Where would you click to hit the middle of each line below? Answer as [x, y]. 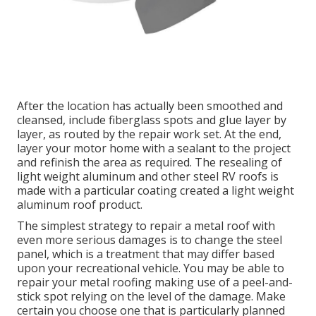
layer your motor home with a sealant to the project [154, 148]
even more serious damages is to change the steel [150, 240]
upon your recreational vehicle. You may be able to [151, 268]
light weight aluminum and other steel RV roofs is [148, 177]
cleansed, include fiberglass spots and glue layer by [152, 120]
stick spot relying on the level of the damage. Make [151, 297]
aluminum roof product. [80, 205]
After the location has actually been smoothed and [150, 106]
